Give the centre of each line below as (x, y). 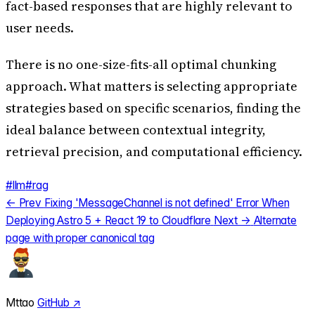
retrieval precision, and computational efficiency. (154, 151)
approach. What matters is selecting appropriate (152, 86)
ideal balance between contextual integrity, (136, 129)
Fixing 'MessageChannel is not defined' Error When (167, 203)
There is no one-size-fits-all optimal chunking (141, 64)
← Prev (24, 203)
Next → (232, 221)
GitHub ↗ (59, 302)
